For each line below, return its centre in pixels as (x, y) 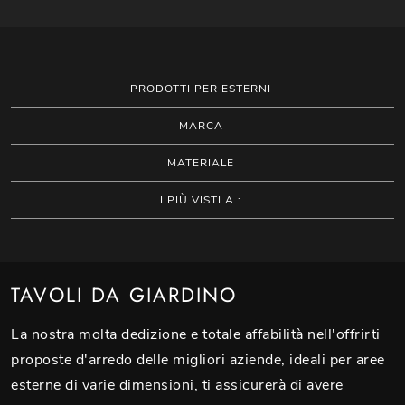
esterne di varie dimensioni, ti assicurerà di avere (177, 385)
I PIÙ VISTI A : (201, 199)
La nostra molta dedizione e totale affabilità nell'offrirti (196, 334)
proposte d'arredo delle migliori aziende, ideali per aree (198, 359)
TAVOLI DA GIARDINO (124, 295)
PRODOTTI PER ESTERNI (201, 88)
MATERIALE (201, 162)
